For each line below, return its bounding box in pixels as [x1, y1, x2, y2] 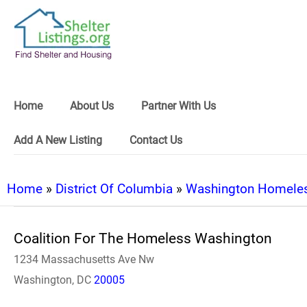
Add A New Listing [14, 134, 102, 147]
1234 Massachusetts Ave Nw [14, 253, 154, 266]
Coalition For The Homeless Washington [14, 230, 272, 247]
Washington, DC [14, 273, 94, 286]
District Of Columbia [56, 181, 173, 197]
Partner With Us [141, 99, 216, 112]
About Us [70, 99, 114, 112]
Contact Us [130, 134, 182, 147]
